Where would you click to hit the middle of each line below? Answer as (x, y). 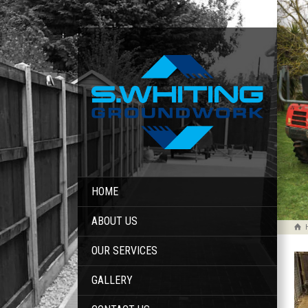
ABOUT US (115, 221)
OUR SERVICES (125, 250)
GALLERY (112, 280)
